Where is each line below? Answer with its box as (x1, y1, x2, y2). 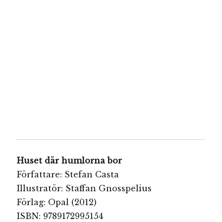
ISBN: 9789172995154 (17, 211, 104, 221)
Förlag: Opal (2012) (17, 197, 97, 207)
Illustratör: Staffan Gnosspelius (17, 183, 152, 193)
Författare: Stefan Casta (17, 169, 119, 179)
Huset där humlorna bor (17, 155, 122, 166)
